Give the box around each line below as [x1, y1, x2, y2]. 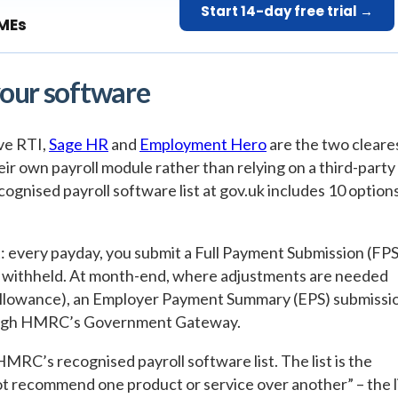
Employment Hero [139, 133, 267, 154]
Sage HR [49, 133, 108, 154]
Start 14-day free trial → [201, 2, 374, 21]
